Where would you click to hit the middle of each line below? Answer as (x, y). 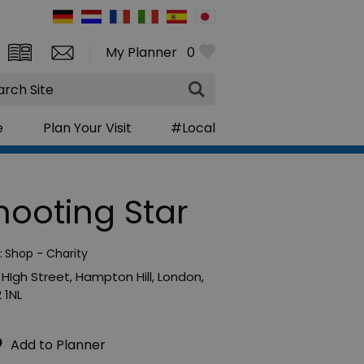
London (180, 276)
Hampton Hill (114, 276)
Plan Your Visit (87, 128)
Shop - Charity (46, 253)
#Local (193, 128)
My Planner (141, 52)
